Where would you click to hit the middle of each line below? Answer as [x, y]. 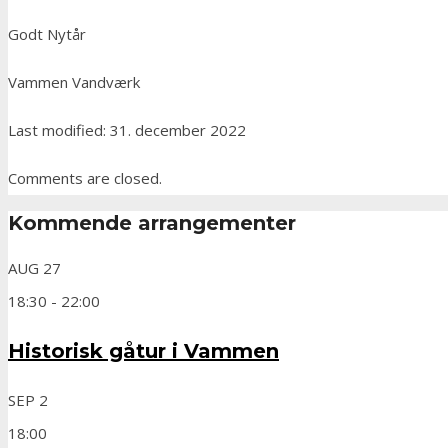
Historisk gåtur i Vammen [143, 351]
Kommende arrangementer [152, 223]
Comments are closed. [85, 177]
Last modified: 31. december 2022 [127, 129]
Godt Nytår [47, 33]
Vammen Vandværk [74, 81]
